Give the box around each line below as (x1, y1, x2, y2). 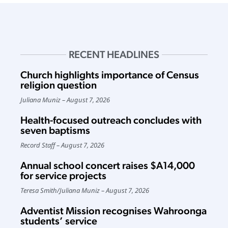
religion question (20, 79, 97, 91)
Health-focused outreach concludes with (20, 114, 202, 126)
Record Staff (20, 140, 55, 150)
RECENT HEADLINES (69, 48, 159, 61)
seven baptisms (20, 124, 90, 136)
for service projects (20, 169, 106, 182)
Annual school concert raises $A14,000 (20, 159, 195, 172)
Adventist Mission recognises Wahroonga (20, 205, 207, 217)
